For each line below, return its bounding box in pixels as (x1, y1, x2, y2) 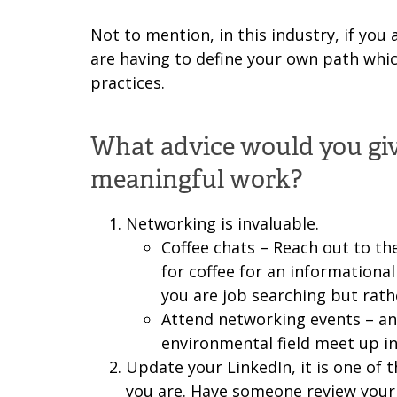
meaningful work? (90, 162, 302, 197)
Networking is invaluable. (126, 213, 319, 235)
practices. (90, 72, 165, 94)
